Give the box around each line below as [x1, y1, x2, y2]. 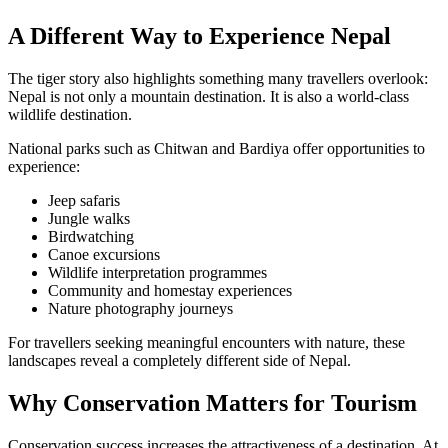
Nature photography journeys [48, 300, 233, 318]
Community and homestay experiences [48, 282, 292, 300]
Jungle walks [48, 210, 130, 228]
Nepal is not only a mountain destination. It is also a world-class [8, 88, 409, 106]
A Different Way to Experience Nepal [8, 23, 391, 50]
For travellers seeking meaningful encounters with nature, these [8, 334, 405, 352]
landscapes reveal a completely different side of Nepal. [8, 352, 351, 370]
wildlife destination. [8, 106, 132, 124]
